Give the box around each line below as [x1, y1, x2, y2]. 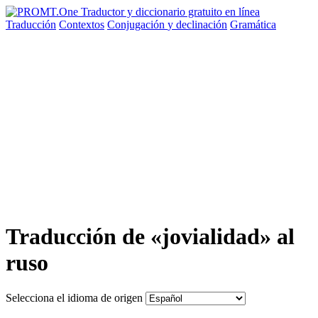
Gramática [230, 18, 276, 31]
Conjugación [107, 18, 168, 31]
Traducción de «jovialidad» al [6, 224, 295, 250]
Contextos [59, 18, 104, 31]
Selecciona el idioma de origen [6, 291, 143, 304]
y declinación [168, 18, 227, 31]
